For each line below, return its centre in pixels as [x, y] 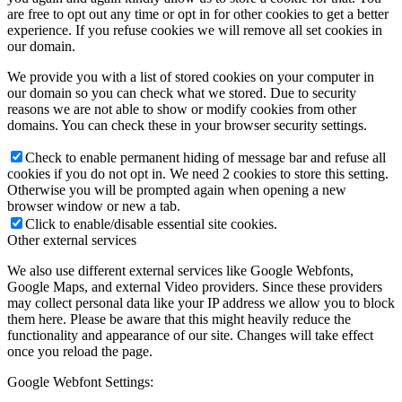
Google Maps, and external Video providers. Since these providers [195, 287]
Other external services [72, 240]
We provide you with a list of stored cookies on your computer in [191, 77]
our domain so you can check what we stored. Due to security [182, 93]
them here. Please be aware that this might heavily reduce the [179, 319]
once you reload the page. [80, 352]
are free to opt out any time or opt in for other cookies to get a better [198, 14]
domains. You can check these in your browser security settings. [187, 126]
